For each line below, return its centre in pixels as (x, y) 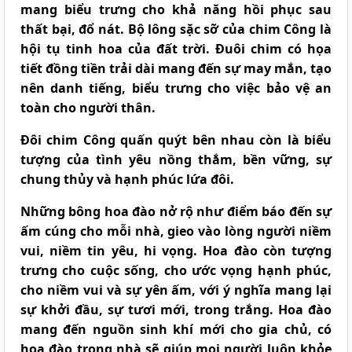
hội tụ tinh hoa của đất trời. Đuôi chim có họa (176, 48)
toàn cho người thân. (88, 107)
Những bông (62, 211)
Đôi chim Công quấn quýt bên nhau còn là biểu (176, 139)
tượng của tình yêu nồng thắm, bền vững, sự (176, 159)
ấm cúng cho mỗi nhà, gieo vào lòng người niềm (176, 231)
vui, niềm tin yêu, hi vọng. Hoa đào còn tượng (176, 250)
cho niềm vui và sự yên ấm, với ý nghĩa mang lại (176, 290)
